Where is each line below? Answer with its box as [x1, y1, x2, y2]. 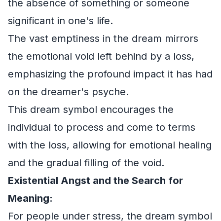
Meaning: [8, 192, 53, 204]
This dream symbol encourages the [8, 104, 174, 115]
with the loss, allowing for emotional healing [8, 139, 212, 151]
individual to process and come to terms [8, 121, 195, 133]
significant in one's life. [8, 15, 113, 27]
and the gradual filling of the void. [8, 157, 164, 169]
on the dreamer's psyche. [8, 86, 129, 98]
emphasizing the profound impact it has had [8, 68, 213, 80]
